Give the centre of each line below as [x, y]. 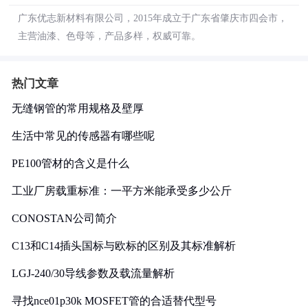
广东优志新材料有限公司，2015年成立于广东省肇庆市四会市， [153, 18]
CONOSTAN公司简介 [64, 218]
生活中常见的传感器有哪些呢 [83, 136]
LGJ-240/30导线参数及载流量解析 [93, 273]
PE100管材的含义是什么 [70, 163]
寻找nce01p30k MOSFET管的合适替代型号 [114, 301]
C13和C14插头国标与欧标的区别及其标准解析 [124, 246]
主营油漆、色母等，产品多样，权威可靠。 [109, 36]
